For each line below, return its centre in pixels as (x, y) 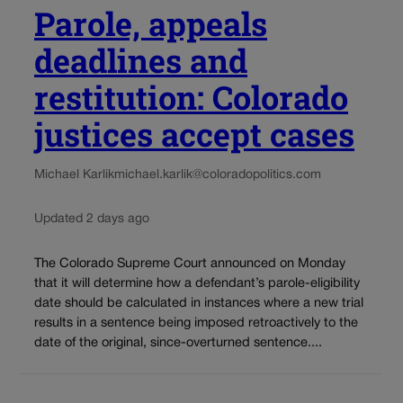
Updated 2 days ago (92, 219)
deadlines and (141, 61)
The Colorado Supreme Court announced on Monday (190, 264)
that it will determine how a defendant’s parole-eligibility (197, 284)
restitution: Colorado (191, 98)
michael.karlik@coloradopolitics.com (218, 175)
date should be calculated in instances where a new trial (199, 304)
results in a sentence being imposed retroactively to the (196, 324)
